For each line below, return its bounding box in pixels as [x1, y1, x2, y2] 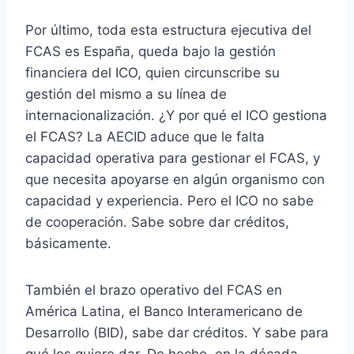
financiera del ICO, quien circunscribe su [25, 64, 280, 81]
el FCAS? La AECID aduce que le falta [25, 128, 265, 145]
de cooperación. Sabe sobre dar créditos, [25, 213, 289, 230]
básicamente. [25, 235, 111, 251]
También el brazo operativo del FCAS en [25, 281, 282, 298]
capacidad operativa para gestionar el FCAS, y [25, 149, 320, 166]
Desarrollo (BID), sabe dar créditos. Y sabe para [25, 324, 329, 341]
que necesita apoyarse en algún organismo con [25, 171, 325, 187]
